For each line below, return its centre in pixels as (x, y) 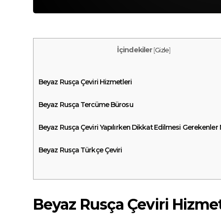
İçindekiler (135, 50)
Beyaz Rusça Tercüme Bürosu (86, 105)
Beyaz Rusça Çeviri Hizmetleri (85, 82)
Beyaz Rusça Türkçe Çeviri (80, 150)
